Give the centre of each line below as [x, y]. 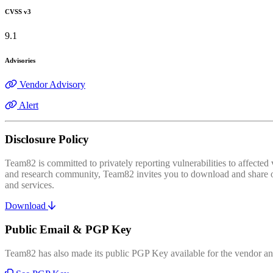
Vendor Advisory [52, 84]
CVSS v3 [18, 11]
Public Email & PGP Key [68, 229]
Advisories [20, 60]
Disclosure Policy [47, 140]
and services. [30, 185]
